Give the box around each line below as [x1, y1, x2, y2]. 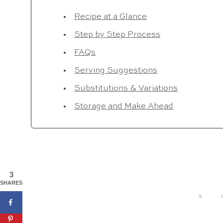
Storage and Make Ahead [74, 102, 174, 111]
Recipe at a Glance [74, 12, 147, 21]
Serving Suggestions [74, 66, 158, 75]
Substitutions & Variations [74, 84, 178, 93]
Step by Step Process [74, 30, 161, 39]
